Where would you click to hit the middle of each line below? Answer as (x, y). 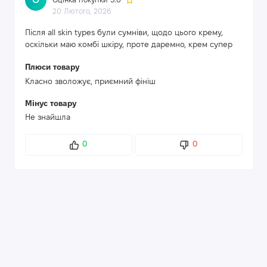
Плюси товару (52, 68)
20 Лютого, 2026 (82, 12)
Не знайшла (47, 118)
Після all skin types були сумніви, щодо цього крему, (124, 33)
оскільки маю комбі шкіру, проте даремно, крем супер (128, 45)
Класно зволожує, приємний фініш (90, 82)
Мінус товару (50, 104)
